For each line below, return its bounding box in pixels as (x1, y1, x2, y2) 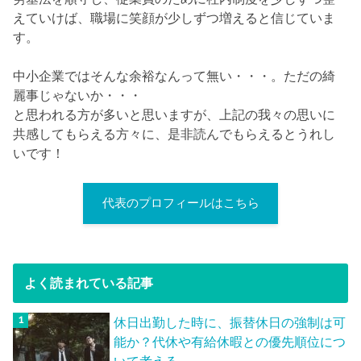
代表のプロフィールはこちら (102, 197, 259, 210)
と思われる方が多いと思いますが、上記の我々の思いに (13, 107, 336, 122)
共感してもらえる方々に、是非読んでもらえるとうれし (13, 127, 336, 142)
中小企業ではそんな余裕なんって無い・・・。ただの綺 (13, 68, 336, 84)
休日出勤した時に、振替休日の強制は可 (114, 315, 346, 330)
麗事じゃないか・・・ (13, 88, 143, 103)
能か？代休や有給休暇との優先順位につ (114, 334, 346, 350)
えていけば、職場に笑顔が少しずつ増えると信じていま (13, 10, 336, 26)
